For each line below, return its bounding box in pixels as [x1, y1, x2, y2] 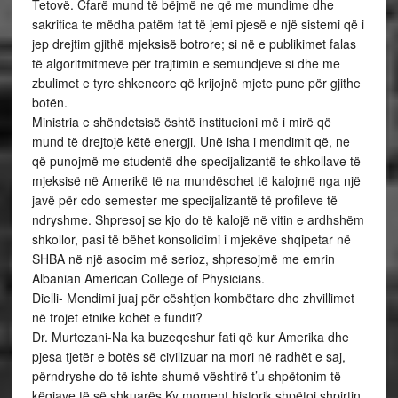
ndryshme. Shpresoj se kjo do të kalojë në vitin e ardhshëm [31, 211, 364, 228]
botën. [31, 93, 68, 111]
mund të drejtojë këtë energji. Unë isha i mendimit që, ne [31, 132, 350, 150]
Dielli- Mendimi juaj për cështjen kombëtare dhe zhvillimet [31, 289, 354, 306]
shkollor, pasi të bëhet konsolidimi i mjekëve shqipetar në [31, 230, 351, 248]
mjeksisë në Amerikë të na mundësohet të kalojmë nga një [31, 171, 361, 189]
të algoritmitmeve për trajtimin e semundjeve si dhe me [31, 54, 340, 72]
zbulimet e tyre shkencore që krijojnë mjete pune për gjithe [31, 74, 361, 92]
